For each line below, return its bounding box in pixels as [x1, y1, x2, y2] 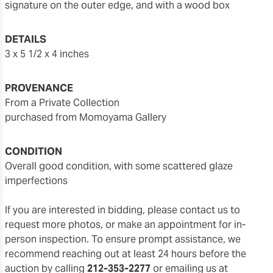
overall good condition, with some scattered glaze [5, 159, 12, 172]
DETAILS [5, 32, 46, 46]
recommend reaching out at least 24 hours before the [5, 247, 246, 260]
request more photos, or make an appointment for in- [5, 218, 246, 231]
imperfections [5, 174, 68, 187]
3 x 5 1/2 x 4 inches [10, 47, 89, 60]
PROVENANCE [5, 81, 73, 94]
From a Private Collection [10, 96, 119, 109]
